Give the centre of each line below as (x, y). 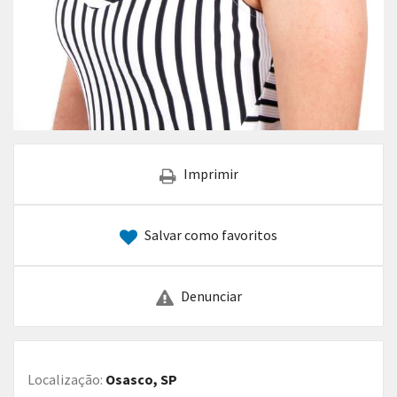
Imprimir (210, 174)
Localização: (66, 380)
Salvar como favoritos (211, 235)
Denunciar (211, 296)
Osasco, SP (141, 380)
